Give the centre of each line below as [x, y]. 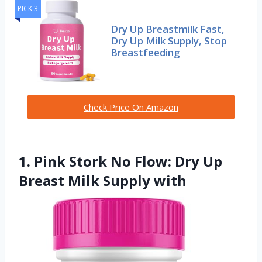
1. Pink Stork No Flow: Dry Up [120, 161]
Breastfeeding [146, 52]
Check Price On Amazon [131, 107]
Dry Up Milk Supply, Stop [169, 40]
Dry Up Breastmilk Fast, [168, 29]
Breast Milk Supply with [103, 180]
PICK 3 [28, 8]
